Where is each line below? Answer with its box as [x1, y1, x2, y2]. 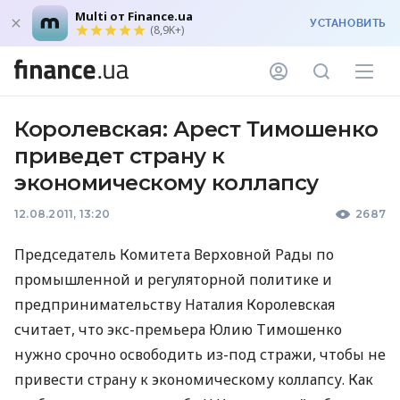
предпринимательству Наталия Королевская [14, 295, 335, 314]
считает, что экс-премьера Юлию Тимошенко [14, 320, 342, 339]
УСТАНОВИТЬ [310, 17, 386, 29]
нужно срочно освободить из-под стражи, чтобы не [14, 345, 386, 364]
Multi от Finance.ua [75, 8, 193, 24]
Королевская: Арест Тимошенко [14, 116, 379, 142]
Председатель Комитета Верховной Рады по [14, 245, 334, 264]
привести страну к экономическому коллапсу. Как [14, 370, 373, 389]
